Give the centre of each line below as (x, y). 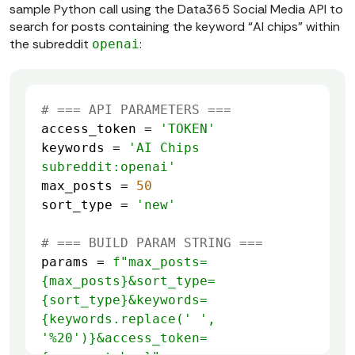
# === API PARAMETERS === (136, 110)
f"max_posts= (160, 262)
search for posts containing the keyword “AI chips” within (175, 27)
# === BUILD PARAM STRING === (152, 243)
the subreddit (51, 44)
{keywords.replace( (113, 319)
